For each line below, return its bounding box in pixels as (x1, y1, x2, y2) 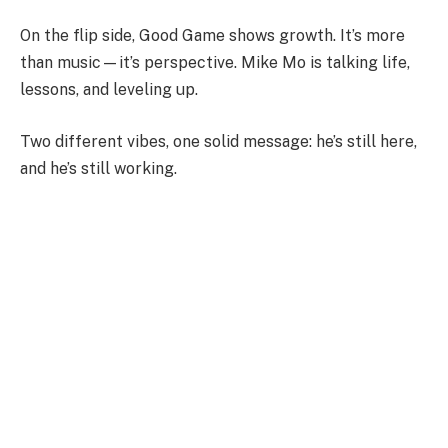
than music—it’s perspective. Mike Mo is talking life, (20, 53, 410, 73)
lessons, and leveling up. (20, 80, 198, 100)
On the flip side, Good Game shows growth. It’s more (20, 26, 405, 46)
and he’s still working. (20, 158, 177, 178)
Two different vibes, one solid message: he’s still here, (20, 131, 417, 151)
